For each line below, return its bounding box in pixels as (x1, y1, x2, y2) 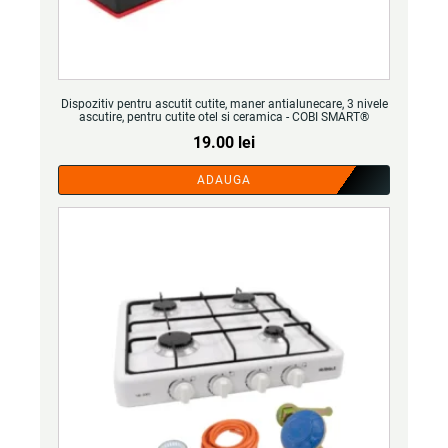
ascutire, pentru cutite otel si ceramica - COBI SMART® (79, 110, 369, 124)
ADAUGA (197, 173, 251, 187)
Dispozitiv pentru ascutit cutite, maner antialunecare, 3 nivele (60, 97, 388, 111)
